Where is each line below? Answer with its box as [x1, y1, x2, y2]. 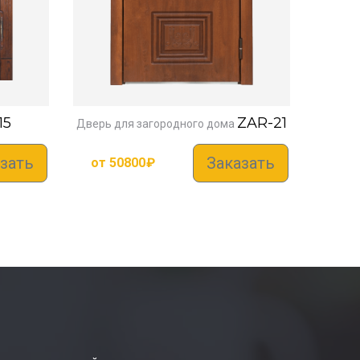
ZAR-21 [237, 113, 287, 132]
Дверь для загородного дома [76, 117, 235, 130]
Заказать [207, 153, 275, 173]
